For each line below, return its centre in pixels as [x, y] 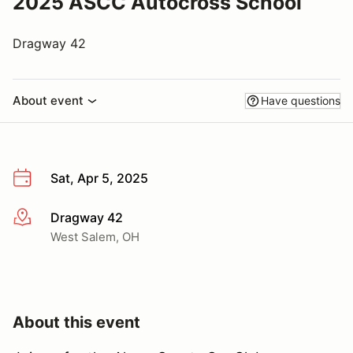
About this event [76, 322]
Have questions [301, 100]
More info [41, 218]
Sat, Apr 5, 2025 [99, 178]
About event [48, 100]
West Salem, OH [95, 236]
